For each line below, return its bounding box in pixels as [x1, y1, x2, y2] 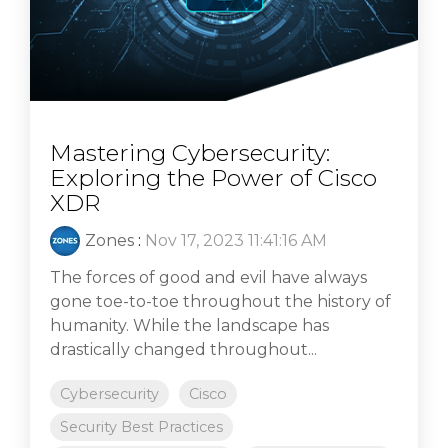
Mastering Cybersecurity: [50, 139, 330, 168]
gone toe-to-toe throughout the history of [50, 292, 391, 312]
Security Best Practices [60, 418, 223, 437]
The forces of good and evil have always [50, 268, 367, 288]
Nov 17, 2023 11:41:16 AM [145, 231, 327, 251]
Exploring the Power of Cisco [50, 164, 377, 193]
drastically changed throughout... [50, 340, 317, 360]
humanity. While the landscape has [50, 316, 329, 336]
